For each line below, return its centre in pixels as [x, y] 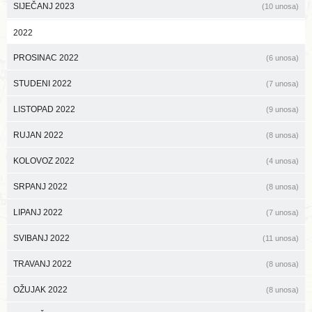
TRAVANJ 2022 [42, 264]
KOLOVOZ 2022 [44, 161]
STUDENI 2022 [42, 83]
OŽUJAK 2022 [40, 289]
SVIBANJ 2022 [41, 238]
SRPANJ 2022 [40, 186]
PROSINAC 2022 [46, 57]
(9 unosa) [282, 109]
